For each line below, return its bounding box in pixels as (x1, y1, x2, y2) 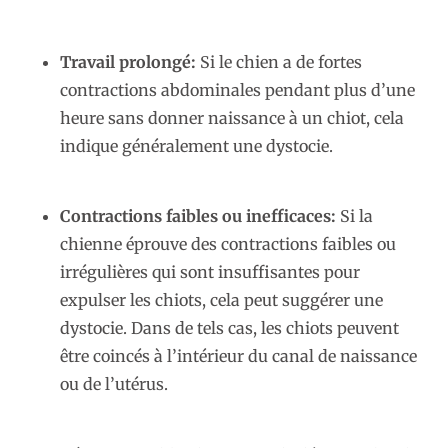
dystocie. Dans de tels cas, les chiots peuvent (60, 318, 399, 339)
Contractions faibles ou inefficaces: (60, 206, 336, 227)
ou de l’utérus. (60, 374, 168, 395)
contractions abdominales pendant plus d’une (60, 79, 415, 100)
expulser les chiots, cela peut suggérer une (60, 290, 383, 311)
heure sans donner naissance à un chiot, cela (60, 107, 404, 128)
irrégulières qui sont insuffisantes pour (60, 262, 360, 283)
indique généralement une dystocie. (60, 135, 333, 156)
